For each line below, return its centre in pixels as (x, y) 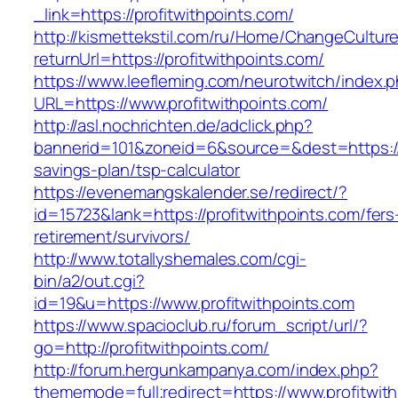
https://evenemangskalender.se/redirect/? (191, 192)
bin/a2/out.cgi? (89, 281)
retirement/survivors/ (112, 237)
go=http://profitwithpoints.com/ (151, 348)
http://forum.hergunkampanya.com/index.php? (206, 370)
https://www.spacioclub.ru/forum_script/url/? (201, 326)
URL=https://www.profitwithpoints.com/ (181, 103)
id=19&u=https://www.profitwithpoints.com (194, 303)
